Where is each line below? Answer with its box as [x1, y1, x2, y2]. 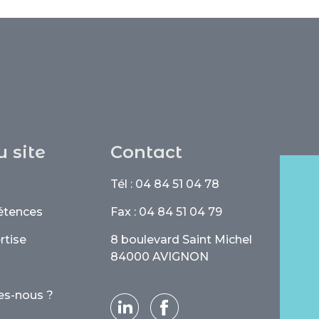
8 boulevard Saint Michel [110, 233, 253, 246]
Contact [110, 142, 183, 162]
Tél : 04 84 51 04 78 [110, 177, 220, 191]
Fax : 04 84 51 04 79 [110, 205, 223, 219]
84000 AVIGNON [110, 250, 209, 263]
